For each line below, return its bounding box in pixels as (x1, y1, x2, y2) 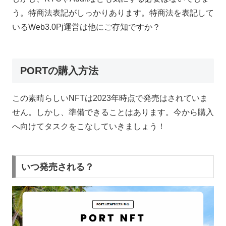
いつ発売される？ (21, 161, 94, 172)
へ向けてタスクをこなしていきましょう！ (12, 122, 165, 131)
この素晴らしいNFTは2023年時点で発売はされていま (12, 93, 208, 102)
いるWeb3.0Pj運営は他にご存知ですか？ (12, 22, 160, 31)
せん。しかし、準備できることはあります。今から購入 (12, 107, 214, 117)
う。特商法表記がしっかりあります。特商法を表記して (12, 8, 214, 17)
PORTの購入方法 (20, 65, 98, 76)
